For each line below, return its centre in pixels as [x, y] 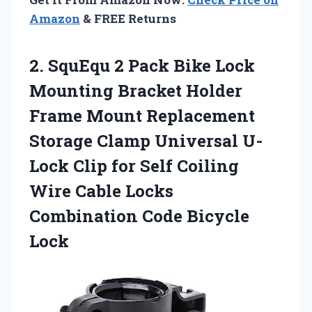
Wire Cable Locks [101, 190]
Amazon [55, 18]
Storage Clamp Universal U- [146, 140]
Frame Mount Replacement [142, 115]
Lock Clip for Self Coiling [134, 165]
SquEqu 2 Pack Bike [130, 65]
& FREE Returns [128, 18]
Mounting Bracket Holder [136, 90]
